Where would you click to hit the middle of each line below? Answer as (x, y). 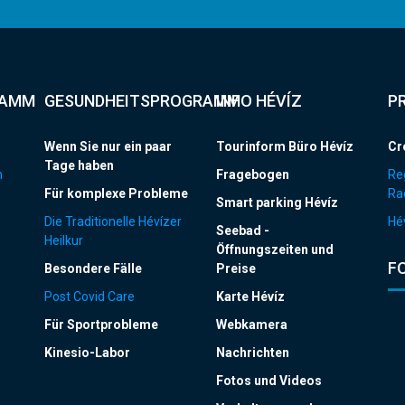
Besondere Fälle (93, 268)
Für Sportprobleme (101, 324)
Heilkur (64, 240)
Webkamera (252, 324)
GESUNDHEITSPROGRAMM (142, 100)
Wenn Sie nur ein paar (108, 146)
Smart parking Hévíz (277, 202)
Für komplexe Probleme (116, 193)
